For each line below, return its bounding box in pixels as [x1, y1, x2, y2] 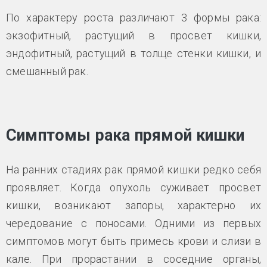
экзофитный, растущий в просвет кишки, [6, 29, 261, 42]
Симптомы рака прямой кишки [6, 125, 245, 145]
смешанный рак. [6, 64, 88, 77]
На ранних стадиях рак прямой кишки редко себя [6, 163, 261, 176]
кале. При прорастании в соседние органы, [6, 252, 261, 265]
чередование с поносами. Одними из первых [6, 216, 261, 229]
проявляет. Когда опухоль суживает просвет [6, 181, 261, 194]
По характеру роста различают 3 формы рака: [6, 11, 261, 24]
